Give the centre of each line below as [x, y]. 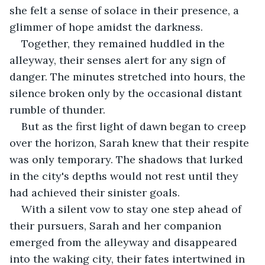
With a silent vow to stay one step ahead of [133, 209]
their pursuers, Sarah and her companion [117, 225]
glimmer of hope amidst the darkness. [106, 27]
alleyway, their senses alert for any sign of [119, 60]
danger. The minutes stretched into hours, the [129, 76]
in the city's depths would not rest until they [125, 176]
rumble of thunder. [57, 109]
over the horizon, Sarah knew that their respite [131, 143]
